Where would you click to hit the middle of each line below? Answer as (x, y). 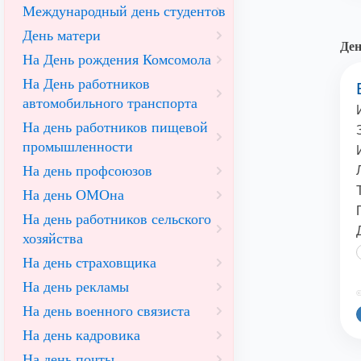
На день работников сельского (117, 219)
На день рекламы (76, 287)
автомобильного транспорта (110, 103)
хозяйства (53, 239)
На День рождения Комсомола (117, 60)
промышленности (78, 147)
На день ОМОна (73, 195)
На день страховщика (89, 263)
